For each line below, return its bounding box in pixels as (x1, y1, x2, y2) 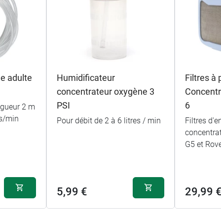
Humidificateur (56, 72, 115, 83)
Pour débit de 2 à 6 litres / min (56, 115, 161, 125)
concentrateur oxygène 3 (56, 86, 154, 97)
